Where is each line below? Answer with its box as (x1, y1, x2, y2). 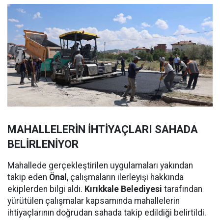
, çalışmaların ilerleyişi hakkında (67, 172, 184, 183)
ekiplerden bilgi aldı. (7, 184, 82, 194)
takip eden (7, 172, 49, 183)
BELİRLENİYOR (7, 138, 79, 151)
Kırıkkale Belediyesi (82, 184, 162, 194)
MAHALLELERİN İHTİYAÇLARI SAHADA (7, 123, 198, 136)
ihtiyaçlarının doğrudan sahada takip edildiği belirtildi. (7, 208, 206, 218)
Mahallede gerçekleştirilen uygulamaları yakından (7, 161, 193, 171)
